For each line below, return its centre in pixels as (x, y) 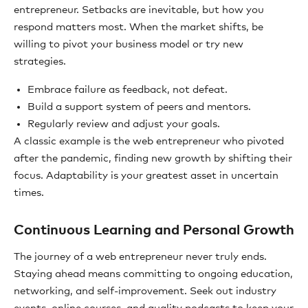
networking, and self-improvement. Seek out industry (145, 291)
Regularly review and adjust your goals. (124, 124)
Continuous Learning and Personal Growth (154, 230)
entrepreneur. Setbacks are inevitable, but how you (139, 10)
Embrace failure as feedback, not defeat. (128, 89)
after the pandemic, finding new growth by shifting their (153, 158)
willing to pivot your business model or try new (129, 44)
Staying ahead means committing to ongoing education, (153, 274)
